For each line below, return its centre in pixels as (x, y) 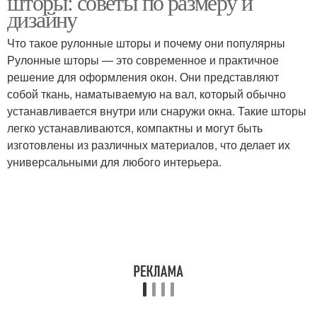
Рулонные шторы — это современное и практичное (143, 60)
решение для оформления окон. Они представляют (143, 77)
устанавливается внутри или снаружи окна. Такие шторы (157, 111)
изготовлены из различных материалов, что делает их (149, 145)
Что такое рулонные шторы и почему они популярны (146, 43)
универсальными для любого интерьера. (114, 162)
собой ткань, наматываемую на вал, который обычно (146, 94)
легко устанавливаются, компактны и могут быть (135, 128)
